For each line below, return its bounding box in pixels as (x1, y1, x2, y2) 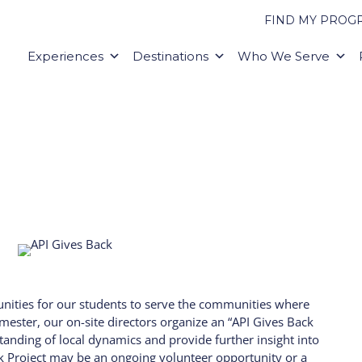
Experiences (27, 48, 103, 64)
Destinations (132, 48, 208, 64)
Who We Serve (237, 48, 330, 64)
